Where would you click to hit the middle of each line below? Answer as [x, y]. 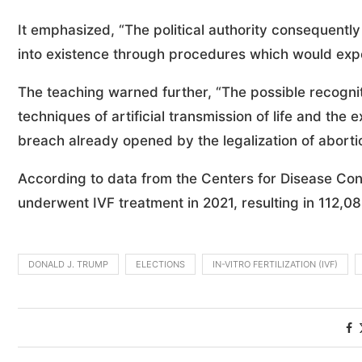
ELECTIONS [160, 264]
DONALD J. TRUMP [68, 264]
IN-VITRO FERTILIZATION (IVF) [275, 264]
